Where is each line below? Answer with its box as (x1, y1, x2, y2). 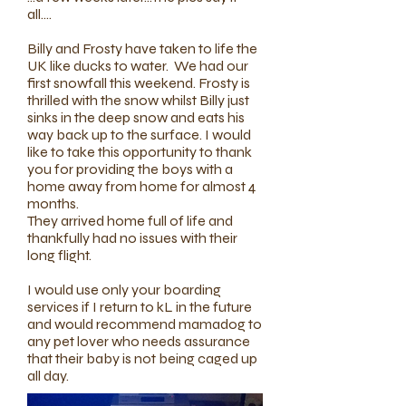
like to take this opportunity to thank (27, 143, 252, 160)
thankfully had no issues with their (27, 229, 237, 246)
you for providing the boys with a (27, 160, 233, 178)
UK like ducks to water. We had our (27, 57, 248, 74)
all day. (27, 367, 69, 384)
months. (27, 195, 79, 212)
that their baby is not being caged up (27, 350, 257, 367)
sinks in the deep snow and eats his (27, 109, 245, 126)
